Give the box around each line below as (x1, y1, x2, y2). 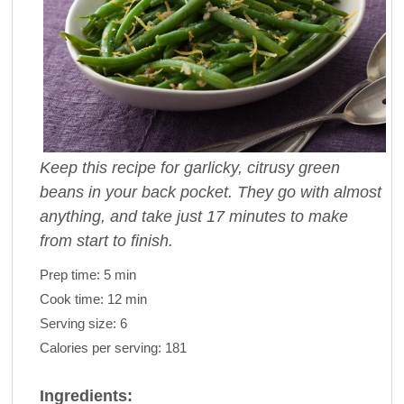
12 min (106, 290, 147, 307)
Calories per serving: (39, 339, 165, 355)
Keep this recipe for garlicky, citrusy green (39, 158, 340, 177)
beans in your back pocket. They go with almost (39, 182, 381, 201)
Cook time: (39, 290, 107, 307)
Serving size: (39, 315, 120, 331)
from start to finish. (39, 231, 173, 250)
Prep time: (39, 266, 104, 282)
